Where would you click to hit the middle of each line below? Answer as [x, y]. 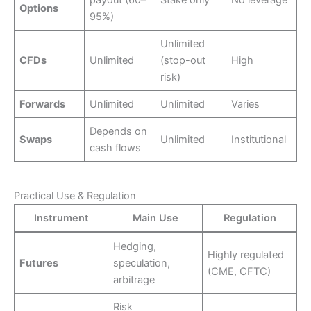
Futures [39, 263]
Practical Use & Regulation [75, 195]
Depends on [119, 132]
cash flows [116, 148]
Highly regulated [246, 254]
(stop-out [183, 61]
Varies [246, 104]
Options [39, 9]
